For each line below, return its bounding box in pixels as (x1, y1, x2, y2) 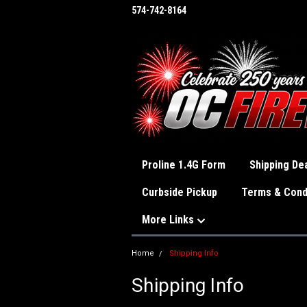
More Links (142, 213, 197, 226)
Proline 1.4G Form (142, 158, 225, 171)
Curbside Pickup (142, 186, 217, 199)
